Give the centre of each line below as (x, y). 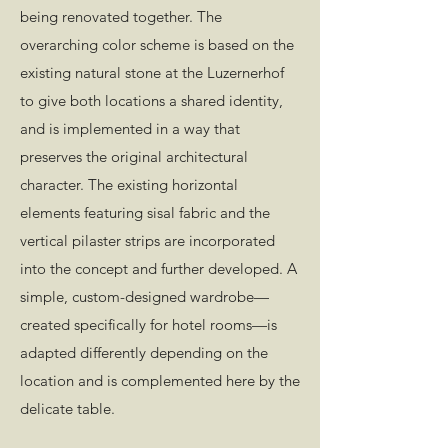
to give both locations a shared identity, (151, 100)
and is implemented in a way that (130, 128)
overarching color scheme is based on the (157, 44)
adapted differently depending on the (144, 352)
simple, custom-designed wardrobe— (144, 296)
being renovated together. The (121, 16)
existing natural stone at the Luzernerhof (152, 72)
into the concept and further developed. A (158, 268)
